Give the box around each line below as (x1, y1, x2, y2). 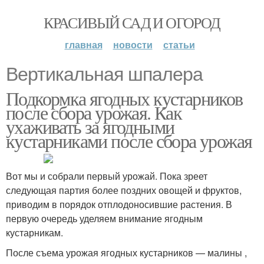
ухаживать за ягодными (6, 114, 174, 139)
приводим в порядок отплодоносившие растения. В (6, 197, 232, 211)
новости (113, 38, 153, 51)
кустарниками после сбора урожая (6, 128, 252, 153)
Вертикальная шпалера (6, 64, 203, 85)
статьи (163, 38, 195, 51)
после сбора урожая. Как (6, 100, 182, 125)
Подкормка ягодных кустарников (6, 85, 243, 111)
